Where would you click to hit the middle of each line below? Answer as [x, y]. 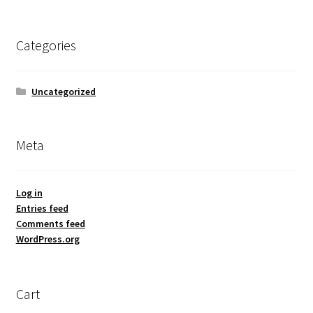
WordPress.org [48, 239]
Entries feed [42, 209]
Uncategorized [64, 91]
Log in [29, 193]
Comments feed [50, 224]
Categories [46, 45]
